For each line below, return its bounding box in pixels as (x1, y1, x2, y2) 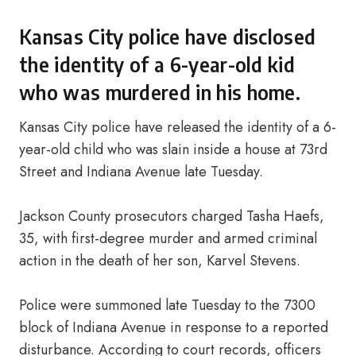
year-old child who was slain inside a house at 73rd (19, 139, 327, 160)
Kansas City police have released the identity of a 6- (19, 117, 336, 137)
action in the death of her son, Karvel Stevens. (19, 250, 300, 271)
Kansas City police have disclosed (19, 24, 316, 49)
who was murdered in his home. (19, 79, 301, 105)
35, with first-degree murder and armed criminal (19, 228, 317, 249)
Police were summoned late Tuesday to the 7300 (19, 295, 315, 315)
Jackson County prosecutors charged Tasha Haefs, (19, 206, 324, 226)
